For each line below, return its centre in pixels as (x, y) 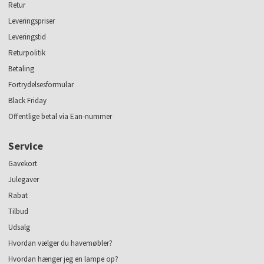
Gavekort (23, 164)
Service (26, 146)
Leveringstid (27, 37)
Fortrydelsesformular (41, 85)
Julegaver (24, 180)
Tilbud (19, 212)
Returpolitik (27, 53)
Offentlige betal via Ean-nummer (60, 117)
